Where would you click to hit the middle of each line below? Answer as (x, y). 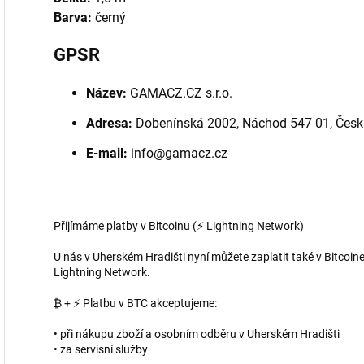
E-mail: (107, 154)
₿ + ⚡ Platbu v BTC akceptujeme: (135, 303)
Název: (106, 93)
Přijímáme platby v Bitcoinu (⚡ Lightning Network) (179, 226)
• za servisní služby (101, 350)
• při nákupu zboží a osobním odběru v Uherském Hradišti (197, 334)
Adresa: (109, 123)
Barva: (73, 18)
